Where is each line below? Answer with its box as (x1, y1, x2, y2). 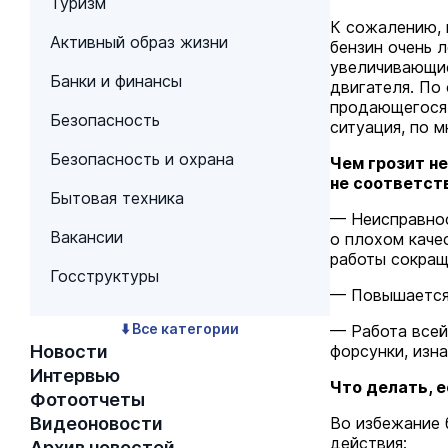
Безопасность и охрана (50, 149, 234, 169)
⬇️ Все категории (121, 320, 239, 337)
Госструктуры (50, 266, 159, 286)
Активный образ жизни (50, 32, 228, 52)
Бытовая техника (50, 188, 184, 208)
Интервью (30, 365, 120, 386)
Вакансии (50, 227, 123, 247)
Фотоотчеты (30, 389, 145, 410)
